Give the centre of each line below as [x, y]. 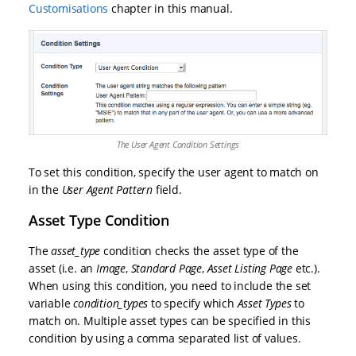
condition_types [111, 303]
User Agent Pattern [107, 189]
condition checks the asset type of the [201, 250]
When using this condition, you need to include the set [170, 285]
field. [167, 189]
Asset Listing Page [250, 268]
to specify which [193, 303]
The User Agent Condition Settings [178, 144]
